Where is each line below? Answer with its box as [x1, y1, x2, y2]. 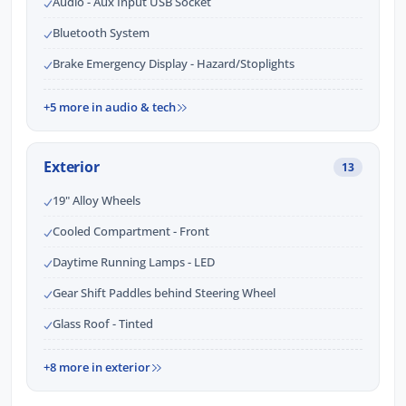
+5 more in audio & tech [43, 99, 176, 116]
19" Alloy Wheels [53, 192, 140, 209]
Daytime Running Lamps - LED [53, 254, 215, 271]
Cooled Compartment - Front [53, 223, 209, 240]
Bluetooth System [53, 24, 150, 42]
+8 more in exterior [43, 359, 150, 376]
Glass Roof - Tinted [53, 315, 153, 333]
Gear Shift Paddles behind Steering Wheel [53, 285, 275, 302]
